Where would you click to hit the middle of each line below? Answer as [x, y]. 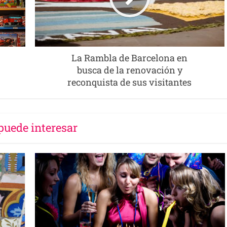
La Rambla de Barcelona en [129, 58]
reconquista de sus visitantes [129, 82]
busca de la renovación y [129, 70]
